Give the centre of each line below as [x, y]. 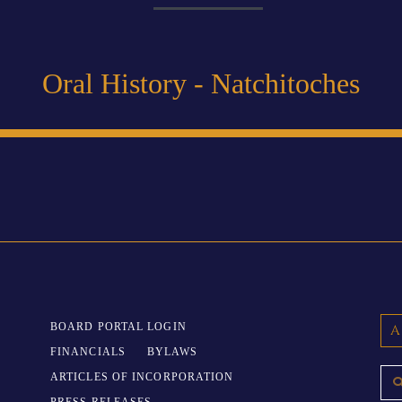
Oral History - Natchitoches [201, 83]
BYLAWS [172, 351]
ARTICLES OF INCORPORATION [142, 376]
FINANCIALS [87, 351]
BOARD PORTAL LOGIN [118, 326]
